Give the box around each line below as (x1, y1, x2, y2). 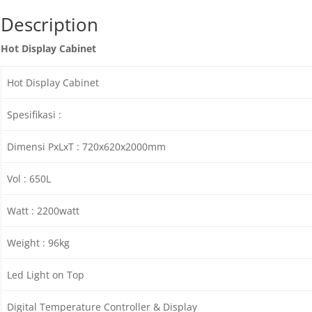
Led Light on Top (7, 268, 85, 281)
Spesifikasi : (7, 108, 62, 121)
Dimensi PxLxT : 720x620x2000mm (7, 140, 166, 153)
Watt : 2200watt (7, 204, 80, 217)
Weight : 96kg (7, 236, 70, 249)
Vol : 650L (7, 172, 52, 185)
